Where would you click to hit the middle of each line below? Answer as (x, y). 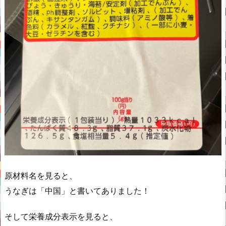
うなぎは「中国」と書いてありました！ (77, 191)
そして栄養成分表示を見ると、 (61, 216)
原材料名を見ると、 (41, 176)
